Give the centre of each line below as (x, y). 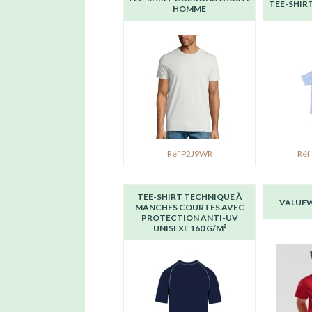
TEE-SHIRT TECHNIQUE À (189, 197)
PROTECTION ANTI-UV (189, 218)
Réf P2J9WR (189, 154)
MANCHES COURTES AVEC (189, 207)
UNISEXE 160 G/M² (189, 228)
